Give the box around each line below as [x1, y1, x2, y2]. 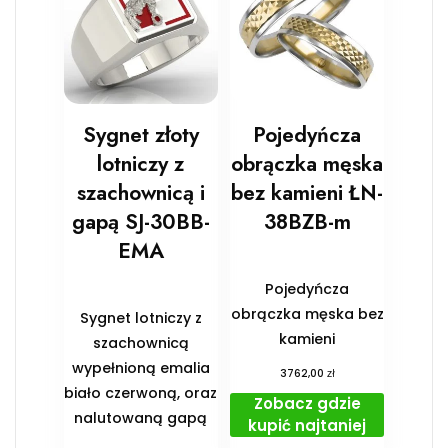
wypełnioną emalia [71, 358, 210, 379]
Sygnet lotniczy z [79, 308, 202, 329]
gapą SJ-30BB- [71, 207, 210, 238]
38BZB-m [263, 207, 351, 238]
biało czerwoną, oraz [64, 383, 218, 404]
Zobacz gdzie [253, 393, 361, 415]
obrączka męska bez [230, 304, 384, 325]
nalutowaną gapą [74, 408, 208, 429]
